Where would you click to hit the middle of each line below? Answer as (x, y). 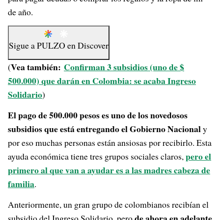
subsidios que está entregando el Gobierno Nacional (104, 129)
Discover (93, 45)
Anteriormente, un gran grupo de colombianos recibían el (108, 204)
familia (21, 184)
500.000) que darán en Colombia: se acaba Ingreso (102, 81)
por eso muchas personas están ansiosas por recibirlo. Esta (110, 142)
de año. (20, 12)
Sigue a (23, 45)
